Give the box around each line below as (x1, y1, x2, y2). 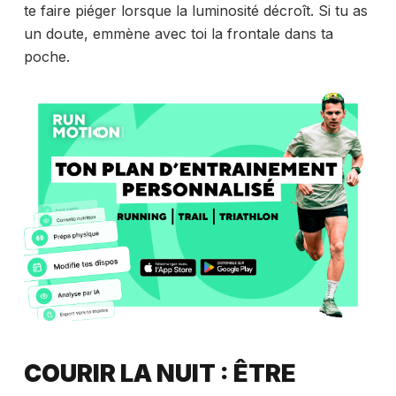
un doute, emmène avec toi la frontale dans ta (23, 24, 333, 42)
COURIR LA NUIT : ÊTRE (23, 358, 296, 388)
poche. (23, 47, 70, 65)
